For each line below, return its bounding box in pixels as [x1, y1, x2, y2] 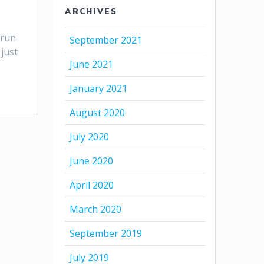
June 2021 [70, 57, 114, 71]
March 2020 [70, 202, 122, 216]
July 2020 [70, 130, 110, 143]
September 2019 [70, 226, 143, 240]
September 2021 [70, 33, 143, 47]
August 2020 [70, 105, 126, 119]
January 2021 [70, 81, 128, 95]
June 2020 [70, 154, 114, 167]
